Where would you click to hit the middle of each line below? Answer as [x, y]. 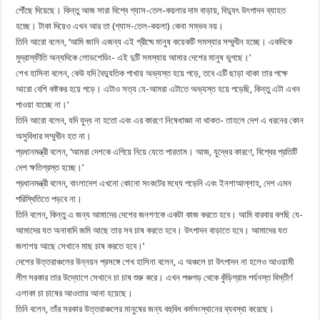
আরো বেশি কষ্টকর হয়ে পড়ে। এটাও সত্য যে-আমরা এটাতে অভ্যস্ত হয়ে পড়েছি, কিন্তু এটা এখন [158, 89]
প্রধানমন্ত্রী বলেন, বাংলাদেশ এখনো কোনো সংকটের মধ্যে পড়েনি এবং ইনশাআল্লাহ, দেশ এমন [154, 183]
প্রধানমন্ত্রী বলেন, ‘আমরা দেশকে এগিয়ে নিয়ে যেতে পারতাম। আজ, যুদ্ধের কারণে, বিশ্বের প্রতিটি [157, 151]
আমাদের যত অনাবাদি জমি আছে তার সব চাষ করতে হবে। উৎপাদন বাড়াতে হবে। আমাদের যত [152, 230]
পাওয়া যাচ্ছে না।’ [42, 104]
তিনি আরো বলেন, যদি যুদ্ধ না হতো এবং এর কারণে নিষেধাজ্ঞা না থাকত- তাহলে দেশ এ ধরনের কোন [160, 120]
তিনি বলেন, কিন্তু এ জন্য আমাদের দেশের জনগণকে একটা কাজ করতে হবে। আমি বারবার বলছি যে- [160, 214]
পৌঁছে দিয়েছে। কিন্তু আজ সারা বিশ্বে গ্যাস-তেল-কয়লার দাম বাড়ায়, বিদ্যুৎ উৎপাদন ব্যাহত [151, 10]
